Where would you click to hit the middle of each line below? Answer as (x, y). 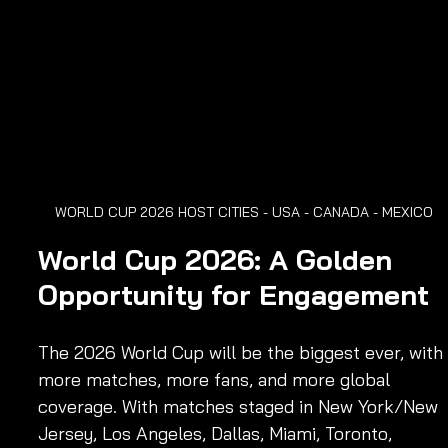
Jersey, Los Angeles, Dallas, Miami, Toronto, (217, 434)
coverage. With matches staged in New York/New (240, 407)
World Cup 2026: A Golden (219, 260)
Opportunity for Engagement (233, 295)
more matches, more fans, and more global (216, 380)
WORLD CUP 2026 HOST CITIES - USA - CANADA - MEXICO (244, 212)
